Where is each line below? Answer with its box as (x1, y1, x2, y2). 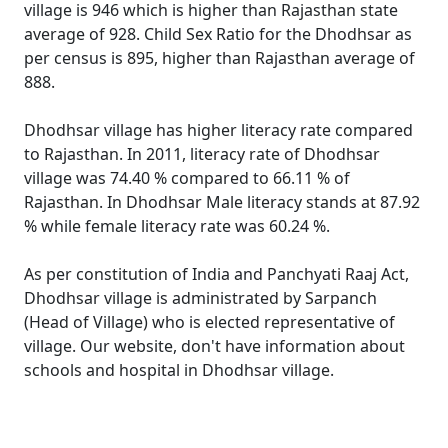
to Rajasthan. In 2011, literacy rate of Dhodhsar (24, 143, 380, 165)
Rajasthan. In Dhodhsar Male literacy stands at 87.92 (24, 191, 420, 213)
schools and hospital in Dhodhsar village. (24, 359, 334, 381)
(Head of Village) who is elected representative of (24, 311, 395, 333)
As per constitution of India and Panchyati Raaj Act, (24, 263, 409, 285)
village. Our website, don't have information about (24, 335, 405, 357)
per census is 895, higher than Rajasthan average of (24, 47, 415, 69)
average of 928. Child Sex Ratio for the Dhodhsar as (24, 23, 412, 45)
